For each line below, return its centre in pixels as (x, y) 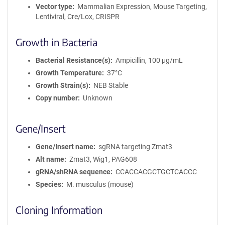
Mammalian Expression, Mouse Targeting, (142, 7)
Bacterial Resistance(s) (73, 60)
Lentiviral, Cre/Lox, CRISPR (78, 17)
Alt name (50, 159)
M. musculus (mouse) (100, 184)
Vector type (54, 7)
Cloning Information (59, 210)
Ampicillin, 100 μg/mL (149, 60)
